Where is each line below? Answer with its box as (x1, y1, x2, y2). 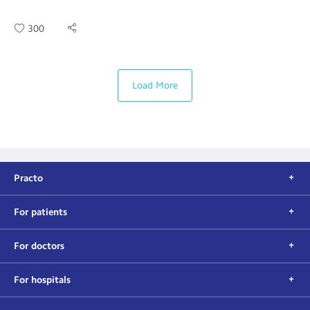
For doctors (14, 240, 64, 252)
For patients (14, 206, 67, 218)
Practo (14, 172, 43, 184)
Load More (132, 80, 178, 91)
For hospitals (14, 274, 71, 286)
